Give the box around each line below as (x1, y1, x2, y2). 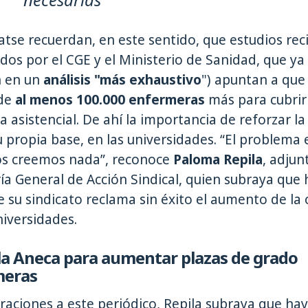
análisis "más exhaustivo (43, 71, 201, 89)
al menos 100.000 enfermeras (15, 91, 208, 109)
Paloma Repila (170, 151, 263, 169)
